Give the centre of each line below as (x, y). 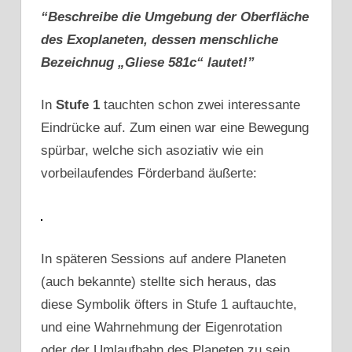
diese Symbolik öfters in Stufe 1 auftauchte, (169, 305)
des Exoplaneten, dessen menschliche (159, 39)
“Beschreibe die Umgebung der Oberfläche (175, 16)
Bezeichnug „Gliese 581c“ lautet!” (148, 62)
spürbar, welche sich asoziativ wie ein (152, 151)
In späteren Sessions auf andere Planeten (163, 259)
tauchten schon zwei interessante (200, 105)
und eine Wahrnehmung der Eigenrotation (161, 328)
